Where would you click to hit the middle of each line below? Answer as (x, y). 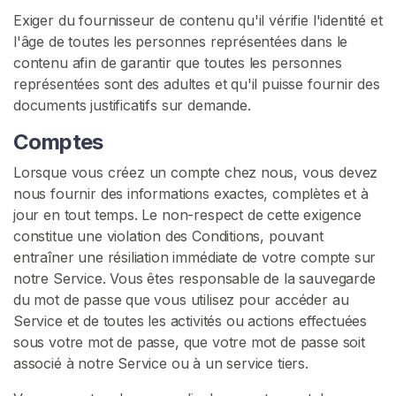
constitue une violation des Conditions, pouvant (168, 236)
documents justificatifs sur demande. (132, 105)
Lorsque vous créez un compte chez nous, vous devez (196, 172)
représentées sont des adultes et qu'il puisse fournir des (197, 84)
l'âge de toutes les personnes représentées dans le (181, 42)
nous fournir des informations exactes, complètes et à (191, 194)
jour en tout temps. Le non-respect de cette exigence (187, 215)
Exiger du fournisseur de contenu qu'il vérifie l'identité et (198, 20)
